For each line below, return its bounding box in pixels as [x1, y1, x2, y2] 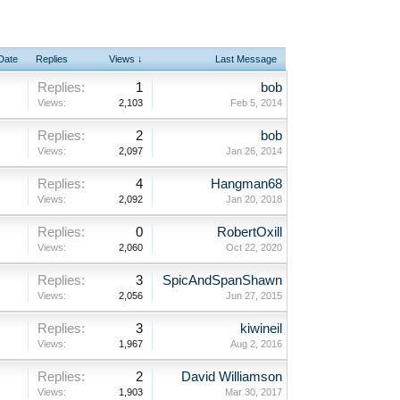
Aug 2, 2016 [229, 337, 282, 349]
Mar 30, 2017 [224, 386, 282, 397]
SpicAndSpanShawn [162, 272, 282, 287]
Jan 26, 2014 [225, 145, 282, 156]
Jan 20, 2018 [225, 193, 282, 204]
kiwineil [239, 321, 282, 336]
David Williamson [180, 369, 282, 384]
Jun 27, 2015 [225, 289, 282, 301]
